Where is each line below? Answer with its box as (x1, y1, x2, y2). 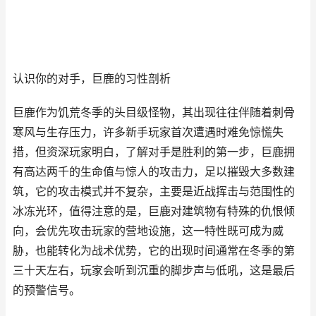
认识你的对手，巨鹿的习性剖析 (13, 72, 171, 85)
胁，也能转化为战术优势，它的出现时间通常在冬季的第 (13, 244, 295, 257)
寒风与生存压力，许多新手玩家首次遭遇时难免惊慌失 (13, 126, 284, 139)
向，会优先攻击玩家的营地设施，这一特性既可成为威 (13, 224, 284, 238)
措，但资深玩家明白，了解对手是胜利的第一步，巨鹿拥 (13, 145, 295, 159)
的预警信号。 (13, 284, 80, 297)
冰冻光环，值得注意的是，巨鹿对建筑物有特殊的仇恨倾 (13, 205, 295, 218)
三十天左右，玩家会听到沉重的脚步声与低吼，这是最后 (13, 264, 295, 277)
